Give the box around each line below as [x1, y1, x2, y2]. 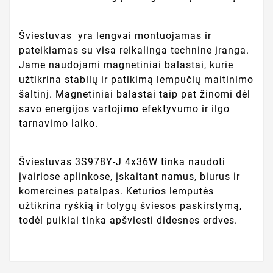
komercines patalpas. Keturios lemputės [19, 185, 214, 197]
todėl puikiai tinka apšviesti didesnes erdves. [19, 214, 238, 227]
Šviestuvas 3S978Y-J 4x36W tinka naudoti [19, 156, 225, 168]
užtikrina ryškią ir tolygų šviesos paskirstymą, [19, 200, 242, 212]
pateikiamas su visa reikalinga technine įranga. [19, 44, 249, 56]
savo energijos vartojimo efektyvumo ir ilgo [19, 102, 230, 115]
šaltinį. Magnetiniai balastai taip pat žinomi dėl [19, 88, 250, 100]
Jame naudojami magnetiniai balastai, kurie [19, 58, 233, 71]
